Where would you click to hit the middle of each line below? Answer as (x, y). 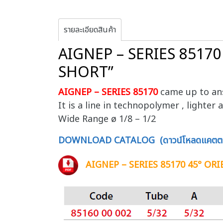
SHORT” (86, 73)
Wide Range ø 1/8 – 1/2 (107, 119)
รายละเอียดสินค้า (90, 30)
